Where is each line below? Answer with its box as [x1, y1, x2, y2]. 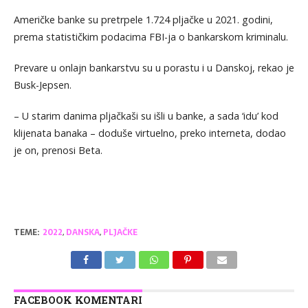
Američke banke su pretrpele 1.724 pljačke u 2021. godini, [13, 12, 273, 26]
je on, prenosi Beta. [13, 143, 102, 157]
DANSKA [65, 225, 100, 239]
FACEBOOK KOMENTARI [13, 293, 142, 307]
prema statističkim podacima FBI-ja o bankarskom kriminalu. [13, 30, 288, 43]
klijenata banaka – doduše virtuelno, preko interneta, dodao [13, 126, 286, 140]
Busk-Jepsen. [13, 78, 71, 91]
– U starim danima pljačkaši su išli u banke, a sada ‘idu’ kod [13, 109, 278, 122]
